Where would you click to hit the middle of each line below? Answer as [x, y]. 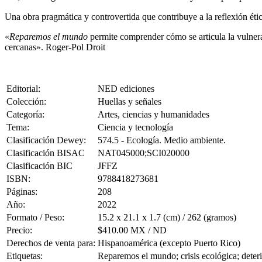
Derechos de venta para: [51, 243]
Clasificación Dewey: [46, 140]
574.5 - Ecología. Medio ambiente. [162, 140]
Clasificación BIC [39, 166]
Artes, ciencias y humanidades [154, 115]
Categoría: [25, 115]
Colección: [26, 102]
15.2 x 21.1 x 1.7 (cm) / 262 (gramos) [167, 218]
